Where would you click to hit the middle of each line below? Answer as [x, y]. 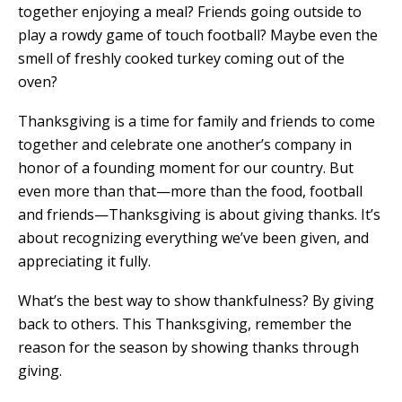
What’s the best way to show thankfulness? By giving [196, 300]
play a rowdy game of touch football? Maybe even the [198, 35]
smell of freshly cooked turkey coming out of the [181, 58]
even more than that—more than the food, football [190, 191]
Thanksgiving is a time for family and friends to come [197, 121]
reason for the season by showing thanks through [188, 347]
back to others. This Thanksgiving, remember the [185, 323]
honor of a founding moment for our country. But [186, 167]
